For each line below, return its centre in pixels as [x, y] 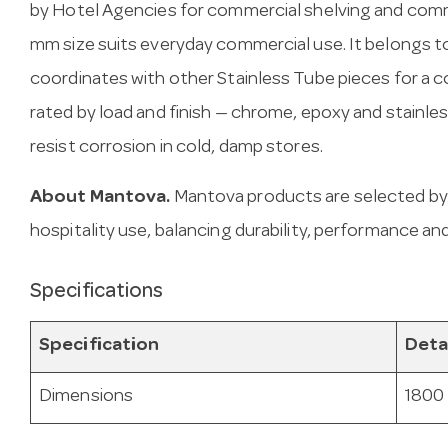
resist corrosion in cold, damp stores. [176, 149]
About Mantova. [100, 199]
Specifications [97, 293]
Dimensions [86, 397]
